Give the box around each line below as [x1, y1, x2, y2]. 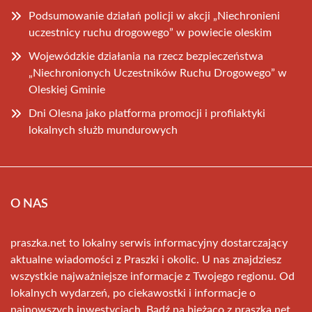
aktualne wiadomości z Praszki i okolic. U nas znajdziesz [10, 253, 281, 265]
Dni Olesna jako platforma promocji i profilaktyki [29, 107, 265, 119]
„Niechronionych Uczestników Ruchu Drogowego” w [29, 67, 287, 79]
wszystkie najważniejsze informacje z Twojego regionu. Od [10, 270, 295, 282]
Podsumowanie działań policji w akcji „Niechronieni [29, 10, 280, 22]
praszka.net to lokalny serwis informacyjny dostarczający [10, 237, 288, 249]
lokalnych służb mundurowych [29, 124, 178, 136]
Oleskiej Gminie [29, 84, 105, 95]
